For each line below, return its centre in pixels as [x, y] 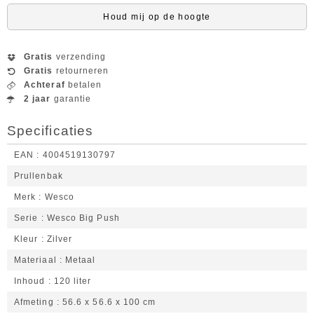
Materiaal [35, 260]
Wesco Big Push [83, 218]
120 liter [73, 281]
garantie [71, 99]
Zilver [60, 239]
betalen [83, 85]
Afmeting [34, 302]
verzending [80, 57]
